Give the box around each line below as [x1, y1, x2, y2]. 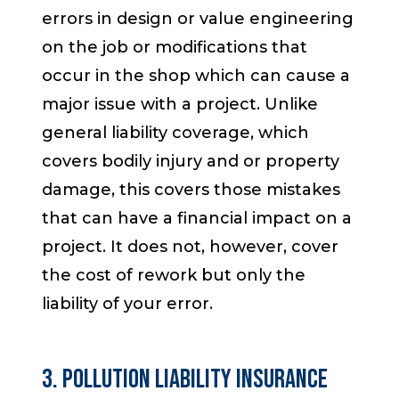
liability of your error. [42, 294, 214, 314]
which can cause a [195, 66, 351, 86]
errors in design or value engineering [42, 9, 354, 29]
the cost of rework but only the [42, 265, 306, 286]
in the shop [95, 66, 196, 86]
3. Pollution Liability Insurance [42, 363, 329, 396]
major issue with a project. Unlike [42, 94, 319, 115]
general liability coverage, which [42, 123, 310, 143]
